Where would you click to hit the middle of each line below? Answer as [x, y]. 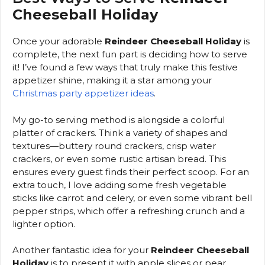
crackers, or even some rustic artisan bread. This [119, 159]
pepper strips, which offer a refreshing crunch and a [129, 211]
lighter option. [44, 224]
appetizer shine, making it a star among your [112, 80]
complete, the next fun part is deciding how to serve [130, 54]
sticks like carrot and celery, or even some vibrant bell [132, 198]
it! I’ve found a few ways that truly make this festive [125, 67]
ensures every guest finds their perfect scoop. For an [131, 172]
